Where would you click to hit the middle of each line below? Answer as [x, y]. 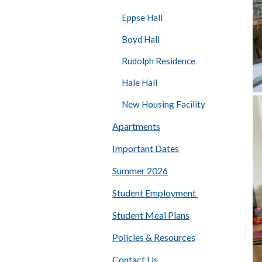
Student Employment [155, 193]
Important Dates [146, 149]
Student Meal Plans [151, 215]
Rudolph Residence [159, 61]
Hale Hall [139, 83]
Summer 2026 [140, 171]
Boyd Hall [141, 39]
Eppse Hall [142, 17]
